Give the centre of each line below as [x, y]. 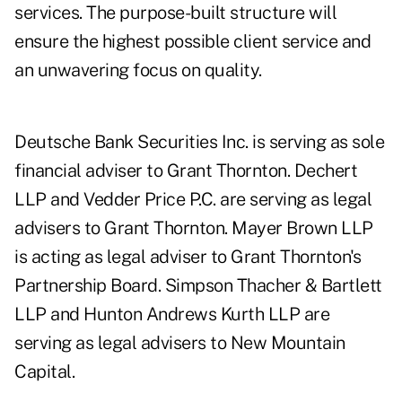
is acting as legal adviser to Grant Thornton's [188, 257]
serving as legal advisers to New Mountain [180, 343]
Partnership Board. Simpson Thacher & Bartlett [198, 286]
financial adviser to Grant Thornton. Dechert [186, 171]
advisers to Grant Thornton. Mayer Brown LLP [194, 228]
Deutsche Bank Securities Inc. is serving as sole [199, 142]
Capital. [44, 372]
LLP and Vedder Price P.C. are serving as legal [193, 200]
